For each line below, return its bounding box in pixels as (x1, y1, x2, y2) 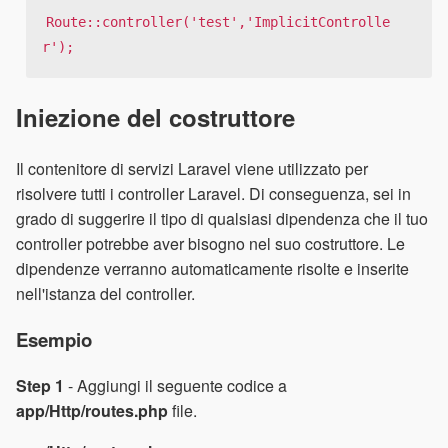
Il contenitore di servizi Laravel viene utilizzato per (16, 157, 368, 181)
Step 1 (16, 373, 64, 397)
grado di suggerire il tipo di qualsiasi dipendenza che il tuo (16, 207, 428, 231)
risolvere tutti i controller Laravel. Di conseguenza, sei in (16, 182, 411, 206)
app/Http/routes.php (16, 398, 168, 422)
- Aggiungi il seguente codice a (64, 373, 287, 397)
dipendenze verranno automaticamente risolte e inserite (16, 257, 409, 281)
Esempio (16, 325, 92, 353)
